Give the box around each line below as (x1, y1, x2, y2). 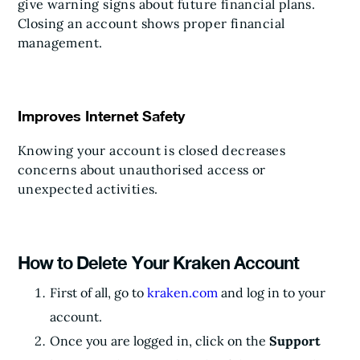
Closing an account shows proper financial (18, 15, 285, 31)
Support (269, 333, 321, 349)
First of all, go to (50, 284, 147, 301)
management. (18, 35, 103, 51)
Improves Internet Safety (18, 107, 185, 125)
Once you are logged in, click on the (50, 333, 269, 349)
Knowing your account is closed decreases (18, 142, 285, 158)
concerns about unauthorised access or (18, 162, 266, 178)
